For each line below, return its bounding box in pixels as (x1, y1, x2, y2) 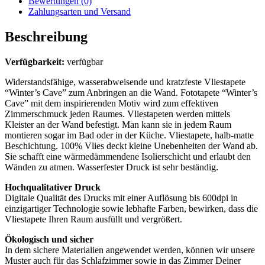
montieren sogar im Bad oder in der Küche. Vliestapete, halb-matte (5, 130, 254, 140)
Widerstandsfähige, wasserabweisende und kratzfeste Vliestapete (5, 76, 245, 87)
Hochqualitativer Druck (5, 182, 101, 192)
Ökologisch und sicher (5, 234, 93, 244)
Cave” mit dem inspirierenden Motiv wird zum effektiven (5, 98, 218, 108)
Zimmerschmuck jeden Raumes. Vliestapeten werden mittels (5, 108, 230, 119)
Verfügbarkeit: (5, 56, 64, 67)
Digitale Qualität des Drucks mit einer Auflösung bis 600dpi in (5, 192, 238, 203)
